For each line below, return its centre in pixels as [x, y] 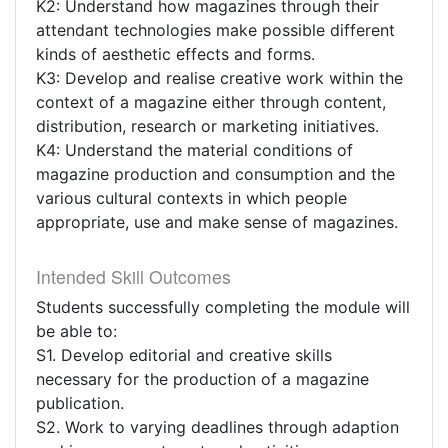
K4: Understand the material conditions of [194, 150]
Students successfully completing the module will [223, 307]
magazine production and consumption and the [215, 174]
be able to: [76, 331]
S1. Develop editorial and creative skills [184, 355]
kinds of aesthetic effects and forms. [175, 54]
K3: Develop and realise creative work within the [219, 78]
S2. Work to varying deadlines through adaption [217, 427]
